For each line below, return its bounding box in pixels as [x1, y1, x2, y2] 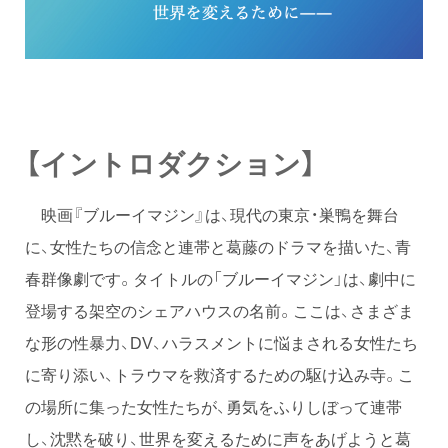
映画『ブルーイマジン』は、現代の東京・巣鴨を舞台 [25, 202, 399, 227]
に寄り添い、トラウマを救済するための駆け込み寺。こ [25, 362, 414, 387]
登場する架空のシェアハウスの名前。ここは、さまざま [25, 298, 414, 323]
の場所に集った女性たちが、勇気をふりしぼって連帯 [25, 394, 402, 419]
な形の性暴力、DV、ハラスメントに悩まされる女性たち [25, 330, 418, 355]
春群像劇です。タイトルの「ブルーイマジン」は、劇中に [25, 266, 416, 291]
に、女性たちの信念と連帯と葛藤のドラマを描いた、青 [25, 234, 411, 259]
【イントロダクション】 [25, 142, 316, 184]
